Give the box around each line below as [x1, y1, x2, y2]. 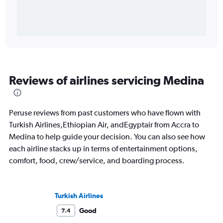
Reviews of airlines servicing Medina [9, 73, 204, 87]
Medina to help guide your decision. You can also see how [9, 132, 205, 141]
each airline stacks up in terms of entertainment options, [9, 144, 198, 153]
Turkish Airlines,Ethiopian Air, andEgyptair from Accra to [9, 120, 199, 129]
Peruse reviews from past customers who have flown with [9, 108, 201, 117]
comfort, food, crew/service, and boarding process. [9, 156, 185, 165]
